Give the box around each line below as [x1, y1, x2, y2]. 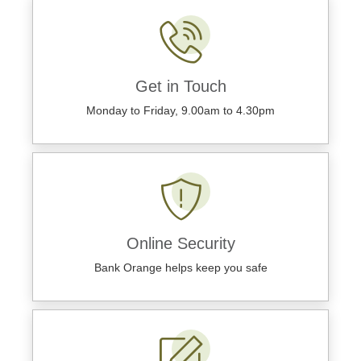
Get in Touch [135, 77, 226, 95]
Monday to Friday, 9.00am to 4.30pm [86, 103, 275, 117]
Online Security [126, 234, 235, 252]
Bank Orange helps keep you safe [93, 260, 268, 274]
